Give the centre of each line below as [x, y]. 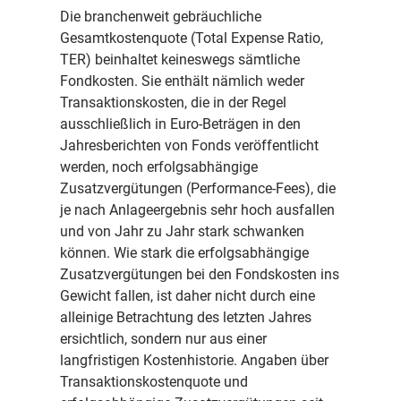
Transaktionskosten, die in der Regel [174, 102]
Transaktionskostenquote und [154, 381]
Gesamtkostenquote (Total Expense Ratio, [192, 38]
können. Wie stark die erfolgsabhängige [185, 252]
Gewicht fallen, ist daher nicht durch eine [188, 295]
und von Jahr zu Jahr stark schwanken [183, 231]
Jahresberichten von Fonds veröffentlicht [190, 145]
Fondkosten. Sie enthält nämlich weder [183, 81]
